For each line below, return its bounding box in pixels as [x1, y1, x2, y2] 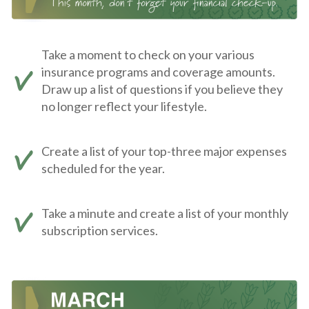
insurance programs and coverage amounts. [41, 64, 275, 80]
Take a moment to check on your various [41, 47, 255, 63]
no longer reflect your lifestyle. [41, 99, 207, 114]
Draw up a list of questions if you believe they [41, 81, 283, 97]
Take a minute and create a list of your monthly [41, 206, 288, 221]
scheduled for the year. [41, 161, 165, 177]
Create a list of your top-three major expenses [41, 143, 287, 159]
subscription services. [41, 223, 158, 239]
